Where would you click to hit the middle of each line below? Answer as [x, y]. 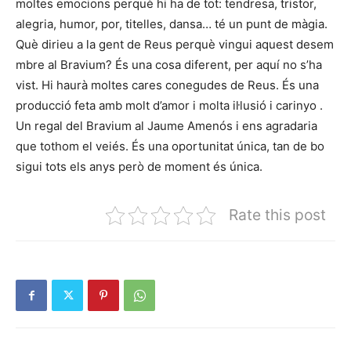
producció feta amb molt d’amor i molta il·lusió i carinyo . [169, 105]
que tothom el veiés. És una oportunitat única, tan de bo [170, 146]
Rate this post [277, 215]
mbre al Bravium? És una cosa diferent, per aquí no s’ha [169, 65]
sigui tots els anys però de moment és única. [139, 166]
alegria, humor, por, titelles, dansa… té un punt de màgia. [172, 24]
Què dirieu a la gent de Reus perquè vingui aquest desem [175, 44]
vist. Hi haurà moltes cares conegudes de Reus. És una [167, 85]
